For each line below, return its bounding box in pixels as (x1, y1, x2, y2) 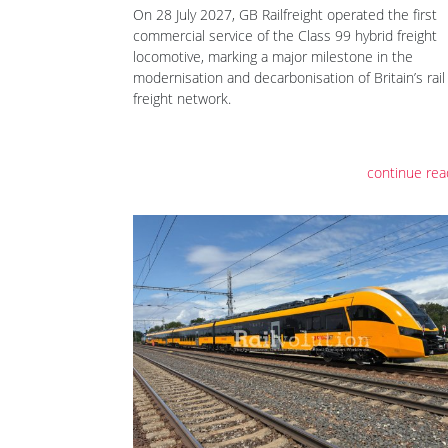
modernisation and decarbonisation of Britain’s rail (133, 68, 445, 88)
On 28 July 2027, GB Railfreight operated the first (133, 5, 437, 25)
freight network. (133, 89, 231, 109)
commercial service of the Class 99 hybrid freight (133, 26, 437, 46)
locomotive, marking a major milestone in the (133, 47, 413, 67)
